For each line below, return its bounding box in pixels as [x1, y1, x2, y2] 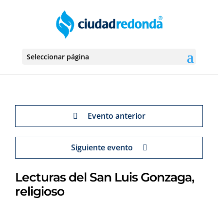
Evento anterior [87, 110, 145, 121]
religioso [15, 184, 65, 199]
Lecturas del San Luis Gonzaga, [15, 170, 195, 184]
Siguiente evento [71, 142, 133, 153]
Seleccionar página [26, 52, 89, 61]
